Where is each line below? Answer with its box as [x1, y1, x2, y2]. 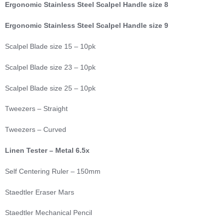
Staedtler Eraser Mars [5, 188, 74, 196]
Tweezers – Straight [5, 105, 68, 113]
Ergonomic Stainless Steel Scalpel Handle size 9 [5, 21, 168, 30]
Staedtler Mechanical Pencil [5, 209, 92, 217]
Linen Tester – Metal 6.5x [5, 146, 90, 155]
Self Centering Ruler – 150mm [5, 167, 101, 175]
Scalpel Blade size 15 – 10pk [5, 42, 96, 50]
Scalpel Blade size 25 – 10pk [5, 84, 96, 92]
